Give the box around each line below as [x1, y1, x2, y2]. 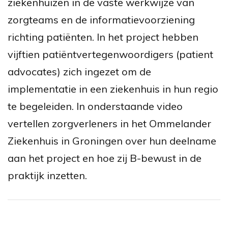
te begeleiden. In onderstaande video [8, 100, 183, 112]
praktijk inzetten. [8, 169, 87, 182]
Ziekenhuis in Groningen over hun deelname [8, 134, 216, 147]
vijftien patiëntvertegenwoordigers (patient [8, 48, 213, 61]
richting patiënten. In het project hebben [8, 31, 198, 43]
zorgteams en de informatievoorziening [8, 13, 195, 26]
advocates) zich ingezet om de [8, 65, 151, 78]
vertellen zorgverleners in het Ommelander [8, 117, 211, 130]
